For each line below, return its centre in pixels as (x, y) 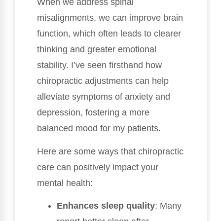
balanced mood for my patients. (99, 129)
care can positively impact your (98, 167)
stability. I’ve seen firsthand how (99, 65)
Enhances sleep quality (106, 206)
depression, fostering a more (93, 113)
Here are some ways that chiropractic (110, 151)
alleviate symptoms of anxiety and (104, 97)
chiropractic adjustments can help (103, 81)
